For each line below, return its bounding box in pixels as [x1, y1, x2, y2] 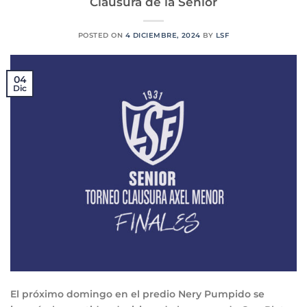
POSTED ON [77, 31, 125, 40]
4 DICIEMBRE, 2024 [125, 31, 201, 40]
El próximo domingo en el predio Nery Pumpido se [10, 288, 265, 301]
